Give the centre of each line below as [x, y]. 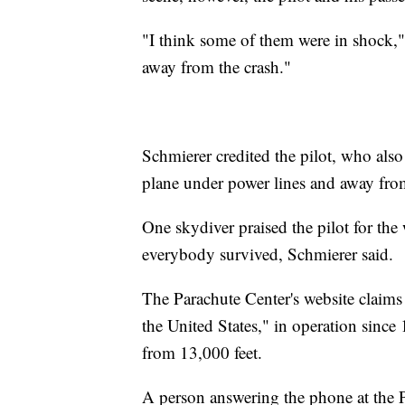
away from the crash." [217, 67]
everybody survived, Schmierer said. [268, 254]
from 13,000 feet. [202, 353]
